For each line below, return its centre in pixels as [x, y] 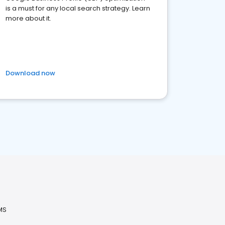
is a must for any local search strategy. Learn [78, 8]
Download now [30, 73]
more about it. [28, 18]
